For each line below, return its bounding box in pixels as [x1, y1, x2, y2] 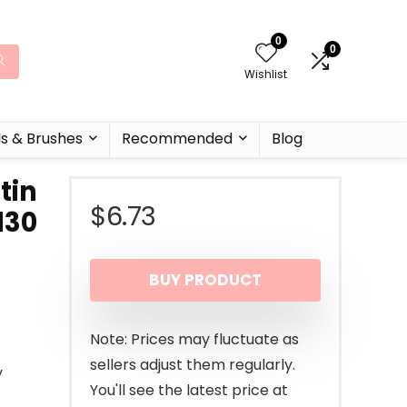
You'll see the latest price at [90, 380, 288, 401]
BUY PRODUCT [149, 269, 262, 291]
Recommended [122, 128, 233, 149]
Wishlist [244, 66, 287, 82]
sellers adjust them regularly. [90, 354, 295, 375]
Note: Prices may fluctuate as [90, 329, 299, 350]
